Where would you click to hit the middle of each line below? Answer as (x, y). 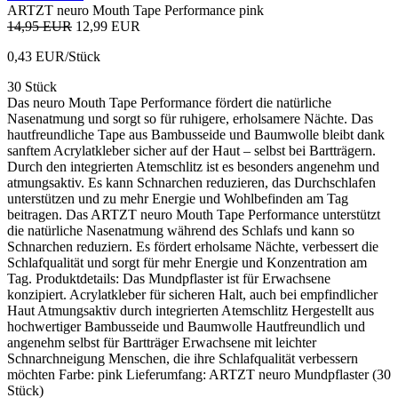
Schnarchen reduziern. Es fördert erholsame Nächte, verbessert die (193, 246)
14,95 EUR (40, 26)
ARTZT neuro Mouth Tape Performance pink (135, 10)
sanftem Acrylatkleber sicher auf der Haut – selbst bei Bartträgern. (191, 150)
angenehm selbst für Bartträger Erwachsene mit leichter (162, 342)
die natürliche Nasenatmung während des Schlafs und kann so (181, 230)
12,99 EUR (108, 26)
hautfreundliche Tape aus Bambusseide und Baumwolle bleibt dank (196, 134)
